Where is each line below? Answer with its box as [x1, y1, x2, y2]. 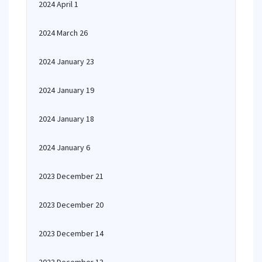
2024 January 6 [39, 142, 90, 153]
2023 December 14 [39, 228, 104, 239]
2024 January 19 [39, 85, 94, 95]
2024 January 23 [39, 56, 94, 67]
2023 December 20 [39, 199, 104, 210]
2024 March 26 [39, 27, 88, 38]
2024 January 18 [39, 113, 94, 124]
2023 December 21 [39, 171, 104, 181]
